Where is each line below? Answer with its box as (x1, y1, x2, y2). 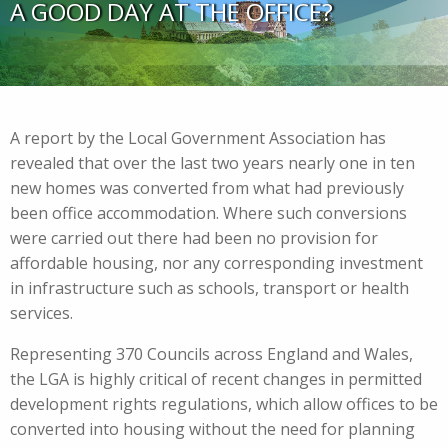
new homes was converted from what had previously (10, 177, 404, 200)
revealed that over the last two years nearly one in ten (10, 152, 415, 175)
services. (10, 302, 73, 325)
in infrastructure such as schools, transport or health (10, 277, 409, 300)
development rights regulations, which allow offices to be (10, 393, 438, 416)
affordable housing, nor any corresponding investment (10, 252, 423, 275)
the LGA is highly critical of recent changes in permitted (10, 368, 422, 391)
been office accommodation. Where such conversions (10, 202, 407, 225)
